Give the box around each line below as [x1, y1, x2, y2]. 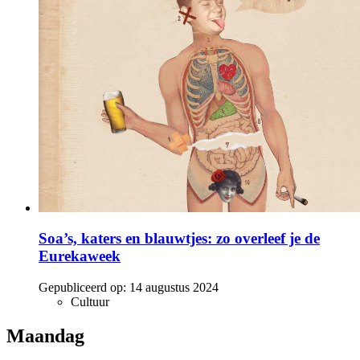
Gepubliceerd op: [39, 280, 126, 295]
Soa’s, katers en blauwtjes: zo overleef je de [39, 230, 320, 247]
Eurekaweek [39, 247, 121, 265]
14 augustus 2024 [129, 280, 219, 295]
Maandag [6, 325, 84, 347]
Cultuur [71, 295, 109, 309]
